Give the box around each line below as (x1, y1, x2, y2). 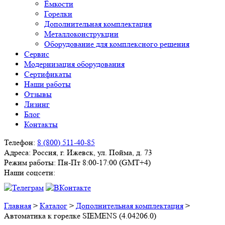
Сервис (24, 49, 49, 59)
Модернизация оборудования (24, 59, 125, 69)
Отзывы (24, 89, 52, 99)
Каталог (40, 201, 67, 210)
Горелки (44, 9, 72, 19)
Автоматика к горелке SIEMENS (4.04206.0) (4, 211, 156, 220)
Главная (4, 201, 31, 210)
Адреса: (4, 148, 31, 157)
